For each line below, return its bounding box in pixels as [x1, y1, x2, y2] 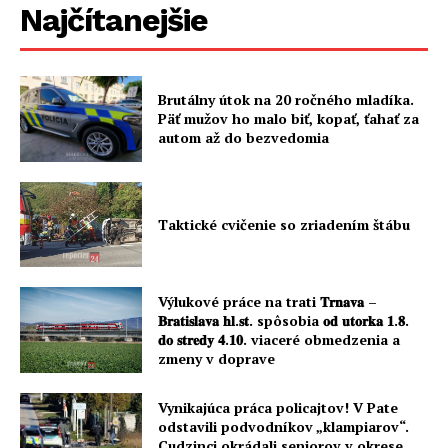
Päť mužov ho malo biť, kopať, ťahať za [158, 109, 420, 129]
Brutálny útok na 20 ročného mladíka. [158, 90, 415, 110]
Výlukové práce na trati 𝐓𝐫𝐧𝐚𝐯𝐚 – [158, 292, 378, 311]
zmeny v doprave [158, 349, 276, 368]
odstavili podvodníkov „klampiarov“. [158, 416, 410, 436]
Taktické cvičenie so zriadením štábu [158, 214, 411, 234]
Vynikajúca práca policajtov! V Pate [158, 397, 399, 417]
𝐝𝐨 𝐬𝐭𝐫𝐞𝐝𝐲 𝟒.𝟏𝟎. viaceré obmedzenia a [158, 330, 401, 349]
